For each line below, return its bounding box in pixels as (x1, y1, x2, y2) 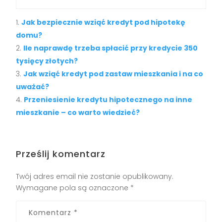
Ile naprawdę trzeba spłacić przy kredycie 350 (23, 43, 198, 53)
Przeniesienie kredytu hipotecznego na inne (24, 94, 193, 105)
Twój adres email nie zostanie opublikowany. (16, 171, 174, 181)
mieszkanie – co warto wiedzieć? (16, 107, 140, 117)
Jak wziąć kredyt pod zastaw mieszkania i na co (23, 68, 204, 79)
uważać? (16, 81, 50, 92)
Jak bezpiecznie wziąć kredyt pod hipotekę (21, 17, 186, 27)
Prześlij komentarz (16, 147, 106, 160)
